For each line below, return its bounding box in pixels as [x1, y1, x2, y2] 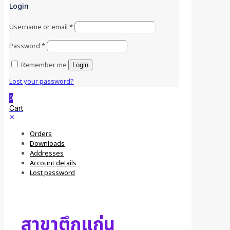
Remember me [21, 60, 67, 70]
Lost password [30, 167, 75, 178]
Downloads [30, 138, 65, 149]
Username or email [9, 22, 69, 32]
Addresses [30, 148, 64, 159]
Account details [30, 158, 76, 168]
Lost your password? [9, 76, 74, 87]
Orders [30, 128, 52, 139]
